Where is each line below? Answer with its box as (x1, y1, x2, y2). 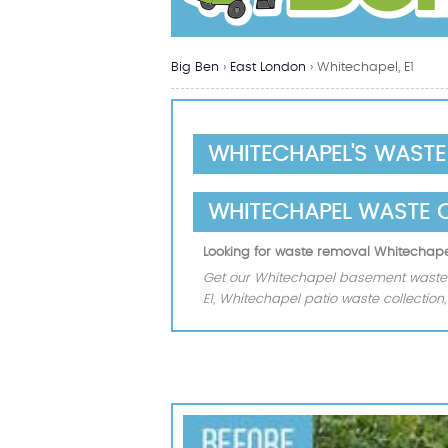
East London (230, 60, 310, 74)
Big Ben (171, 60, 219, 74)
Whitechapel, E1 (317, 60, 414, 74)
